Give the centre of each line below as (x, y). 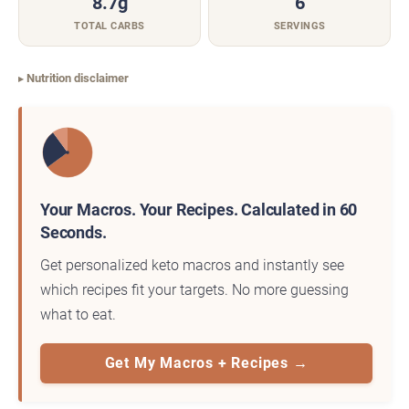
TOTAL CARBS (110, 26)
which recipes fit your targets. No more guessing (194, 290)
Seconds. (73, 233)
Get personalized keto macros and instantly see (192, 266)
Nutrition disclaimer (78, 79)
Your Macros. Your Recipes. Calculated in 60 (199, 210)
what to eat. (78, 315)
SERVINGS (299, 26)
